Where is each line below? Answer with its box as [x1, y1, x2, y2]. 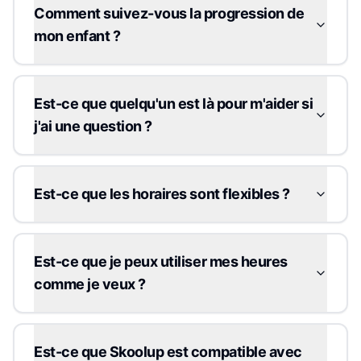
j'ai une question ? [34, 117, 152, 135]
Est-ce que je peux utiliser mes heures [34, 252, 288, 270]
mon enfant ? [34, 27, 121, 44]
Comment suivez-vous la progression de [34, 4, 305, 22]
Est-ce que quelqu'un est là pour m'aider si [34, 94, 313, 112]
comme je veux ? [34, 275, 146, 293]
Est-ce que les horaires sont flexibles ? [34, 185, 290, 202]
